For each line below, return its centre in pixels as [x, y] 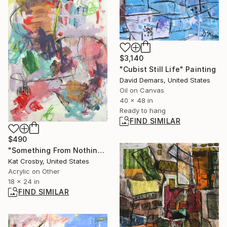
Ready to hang [143, 110]
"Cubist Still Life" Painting [168, 69]
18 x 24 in [24, 182]
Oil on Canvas [142, 90]
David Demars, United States [165, 80]
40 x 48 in [136, 100]
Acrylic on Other [34, 172]
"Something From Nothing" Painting [101, 150]
